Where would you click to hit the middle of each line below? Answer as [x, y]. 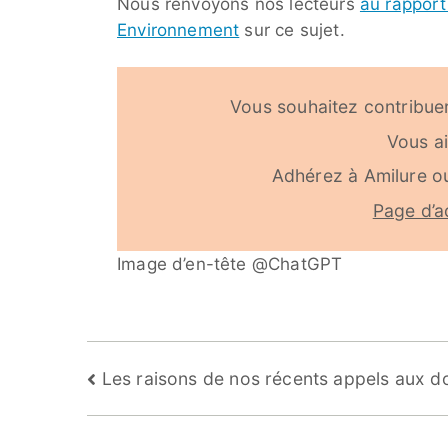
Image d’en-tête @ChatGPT [230, 263]
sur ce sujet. [292, 30]
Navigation [158, 377]
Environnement [178, 30]
